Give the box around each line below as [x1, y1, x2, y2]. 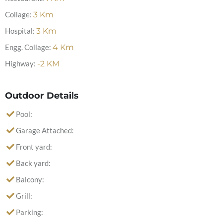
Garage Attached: [16, 126, 74, 135]
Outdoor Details [5, 90, 79, 101]
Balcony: [16, 175, 44, 184]
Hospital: [5, 26, 35, 35]
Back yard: [16, 159, 51, 167]
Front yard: [16, 142, 52, 151]
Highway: [5, 59, 36, 68]
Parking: [16, 208, 43, 217]
